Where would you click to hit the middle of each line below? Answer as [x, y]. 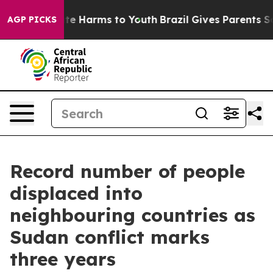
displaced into [76, 193]
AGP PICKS [32, 19]
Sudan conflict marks [110, 237]
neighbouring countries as [133, 215]
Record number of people [127, 171]
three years [63, 259]
